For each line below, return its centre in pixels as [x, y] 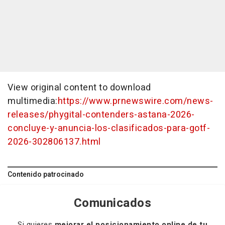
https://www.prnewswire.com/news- [135, 101]
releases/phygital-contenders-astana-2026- [101, 115]
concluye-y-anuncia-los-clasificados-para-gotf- [109, 128]
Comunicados [113, 203]
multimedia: [33, 101]
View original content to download [79, 88]
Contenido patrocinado [46, 175]
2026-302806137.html [54, 142]
